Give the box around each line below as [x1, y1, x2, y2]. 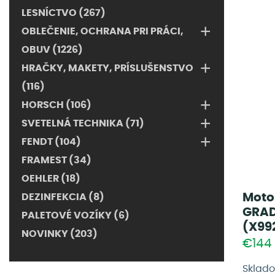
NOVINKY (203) [21, 229, 98, 239]
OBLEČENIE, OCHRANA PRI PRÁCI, [21, 26, 184, 36]
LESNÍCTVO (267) [21, 8, 106, 18]
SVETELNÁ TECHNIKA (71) [21, 118, 144, 128]
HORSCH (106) [21, 100, 91, 110]
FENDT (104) [21, 137, 81, 147]
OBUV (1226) [21, 45, 83, 55]
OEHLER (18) [21, 174, 80, 184]
